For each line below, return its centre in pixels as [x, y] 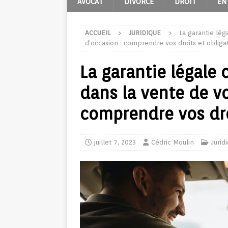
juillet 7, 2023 [115, 142]
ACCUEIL [98, 33]
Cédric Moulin [173, 142]
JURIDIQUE [145, 33]
